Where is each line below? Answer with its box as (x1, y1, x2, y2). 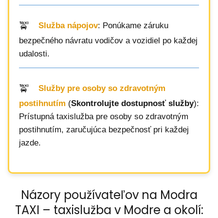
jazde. (19, 138, 41, 147)
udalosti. (19, 49, 50, 58)
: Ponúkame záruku (98, 21, 168, 31)
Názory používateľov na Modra (20, 187, 198, 203)
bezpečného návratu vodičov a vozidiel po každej (19, 36, 198, 45)
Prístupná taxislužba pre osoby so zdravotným (19, 112, 188, 121)
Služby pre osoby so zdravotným (38, 84, 165, 93)
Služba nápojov (38, 21, 98, 31)
